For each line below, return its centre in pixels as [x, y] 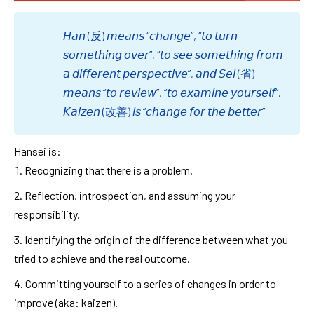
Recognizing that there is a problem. [109, 170]
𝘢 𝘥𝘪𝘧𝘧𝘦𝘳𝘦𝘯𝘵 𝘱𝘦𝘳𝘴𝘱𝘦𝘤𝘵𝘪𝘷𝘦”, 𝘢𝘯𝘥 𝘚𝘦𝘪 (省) [159, 73]
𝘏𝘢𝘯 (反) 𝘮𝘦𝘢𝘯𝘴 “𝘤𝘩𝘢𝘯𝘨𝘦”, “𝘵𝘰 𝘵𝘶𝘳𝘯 [150, 35]
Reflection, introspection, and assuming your [130, 195]
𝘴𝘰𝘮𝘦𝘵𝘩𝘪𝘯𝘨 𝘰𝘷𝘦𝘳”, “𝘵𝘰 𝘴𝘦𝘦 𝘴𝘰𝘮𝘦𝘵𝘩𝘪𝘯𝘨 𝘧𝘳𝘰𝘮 [173, 54]
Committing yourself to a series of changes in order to [151, 283]
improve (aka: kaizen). [66, 302]
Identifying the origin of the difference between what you [156, 239]
